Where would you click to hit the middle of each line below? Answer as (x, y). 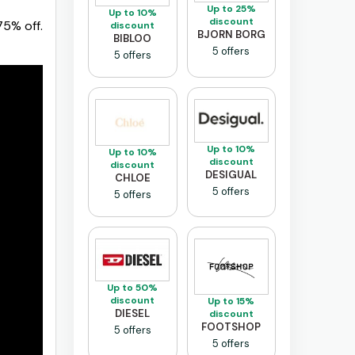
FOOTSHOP (231, 326)
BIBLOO (133, 39)
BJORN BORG (231, 34)
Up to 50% (133, 287)
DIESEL (133, 313)
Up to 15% (231, 301)
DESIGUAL (231, 174)
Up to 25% (231, 8)
